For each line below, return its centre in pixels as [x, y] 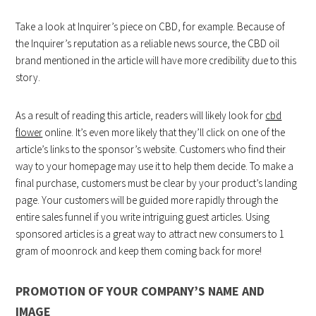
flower [29, 133]
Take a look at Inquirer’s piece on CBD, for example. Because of [151, 27]
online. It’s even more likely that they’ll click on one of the [164, 133]
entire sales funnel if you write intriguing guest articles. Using [143, 217]
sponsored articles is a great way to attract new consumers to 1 [150, 234]
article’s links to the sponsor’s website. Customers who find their [151, 150]
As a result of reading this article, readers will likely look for [141, 116]
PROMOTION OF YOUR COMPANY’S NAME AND [140, 291]
